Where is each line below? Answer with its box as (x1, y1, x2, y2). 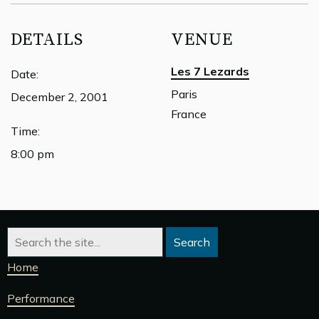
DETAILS (11, 29, 83, 51)
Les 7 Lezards (171, 64, 249, 78)
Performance (7, 291, 75, 305)
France (171, 107, 206, 121)
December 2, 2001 (11, 90, 108, 104)
